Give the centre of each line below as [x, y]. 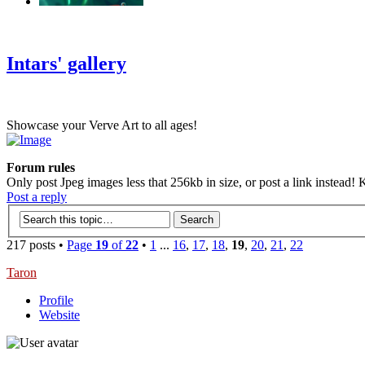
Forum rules [41, 168]
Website [59, 315]
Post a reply [37, 197]
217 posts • [37, 245]
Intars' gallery [66, 63]
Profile [56, 300]
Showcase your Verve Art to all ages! [102, 125]
